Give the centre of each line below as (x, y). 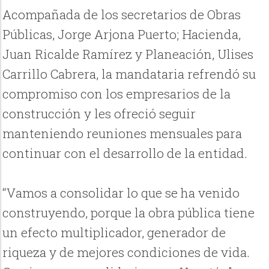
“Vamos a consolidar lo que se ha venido (121, 193)
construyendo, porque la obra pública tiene (129, 213)
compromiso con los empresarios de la (117, 94)
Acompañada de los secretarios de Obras (122, 15)
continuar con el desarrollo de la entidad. (125, 153)
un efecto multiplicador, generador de (114, 233)
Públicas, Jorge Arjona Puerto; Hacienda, (122, 35)
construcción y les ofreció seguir (99, 114)
